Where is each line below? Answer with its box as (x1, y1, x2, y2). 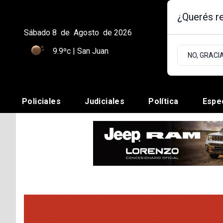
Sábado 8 (24, 28, 57, 37)
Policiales (22, 97, 61, 107)
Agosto (74, 28, 99, 37)
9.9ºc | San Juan (53, 46, 109, 56)
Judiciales (85, 97, 125, 107)
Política (148, 97, 179, 107)
